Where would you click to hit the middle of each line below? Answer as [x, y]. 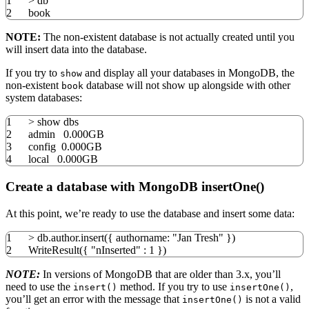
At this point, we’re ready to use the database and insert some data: [150, 213]
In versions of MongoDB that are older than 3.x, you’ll [160, 274]
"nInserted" [116, 250]
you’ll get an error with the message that [94, 299]
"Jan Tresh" [198, 237]
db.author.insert [69, 237]
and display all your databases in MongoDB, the [188, 73]
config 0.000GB [65, 147]
